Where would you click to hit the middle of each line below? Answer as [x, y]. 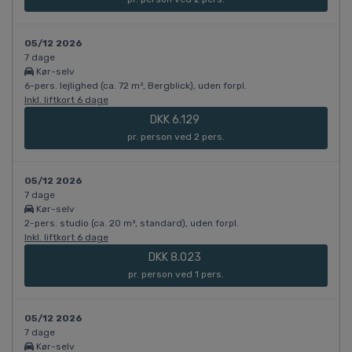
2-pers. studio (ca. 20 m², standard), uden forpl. [132, 224]
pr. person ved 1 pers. [176, 275]
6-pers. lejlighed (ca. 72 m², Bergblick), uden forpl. [136, 86]
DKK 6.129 [176, 120]
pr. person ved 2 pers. [176, 137]
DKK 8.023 [176, 258]
